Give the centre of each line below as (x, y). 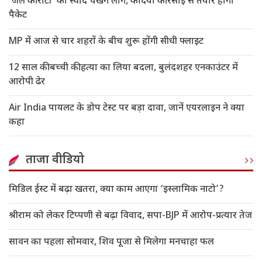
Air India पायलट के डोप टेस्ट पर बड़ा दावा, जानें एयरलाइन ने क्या (127, 109)
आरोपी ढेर (27, 82)
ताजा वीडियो (55, 161)
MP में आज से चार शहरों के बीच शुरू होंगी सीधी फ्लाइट (106, 42)
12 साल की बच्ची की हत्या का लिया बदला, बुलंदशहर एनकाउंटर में (123, 68)
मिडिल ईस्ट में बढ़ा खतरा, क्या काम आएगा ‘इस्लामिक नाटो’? (116, 190)
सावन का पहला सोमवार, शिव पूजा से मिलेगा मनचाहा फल (111, 243)
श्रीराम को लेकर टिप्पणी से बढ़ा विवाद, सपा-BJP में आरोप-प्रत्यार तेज (130, 216)
